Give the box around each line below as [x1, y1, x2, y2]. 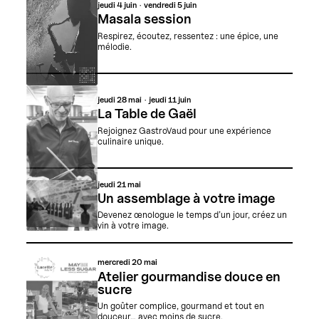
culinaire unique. [97, 135, 164, 147]
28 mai [116, 94, 142, 105]
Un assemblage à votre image [97, 189, 275, 206]
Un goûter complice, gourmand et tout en [97, 300, 264, 312]
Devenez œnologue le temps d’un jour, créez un [97, 209, 287, 221]
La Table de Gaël [97, 105, 197, 121]
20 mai [131, 257, 157, 268]
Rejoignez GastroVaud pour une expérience [97, 125, 271, 136]
